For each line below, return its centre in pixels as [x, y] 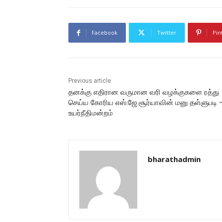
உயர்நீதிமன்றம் [91, 113]
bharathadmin [174, 159]
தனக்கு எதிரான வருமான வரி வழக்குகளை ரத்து [144, 92]
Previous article [90, 81]
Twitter [167, 33]
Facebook [105, 33]
